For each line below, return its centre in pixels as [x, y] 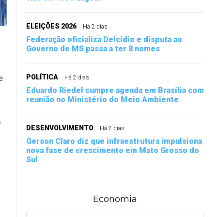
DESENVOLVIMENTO [60, 128]
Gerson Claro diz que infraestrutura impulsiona [114, 141]
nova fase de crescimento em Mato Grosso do [113, 151]
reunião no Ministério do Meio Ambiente [102, 100]
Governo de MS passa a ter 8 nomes [93, 49]
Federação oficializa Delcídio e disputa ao [104, 40]
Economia [115, 199]
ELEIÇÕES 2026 [51, 26]
